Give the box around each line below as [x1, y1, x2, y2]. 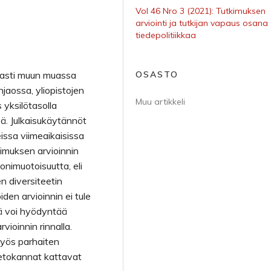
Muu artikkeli [135, 96, 185, 107]
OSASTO [135, 69, 178, 80]
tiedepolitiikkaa [135, 30, 196, 41]
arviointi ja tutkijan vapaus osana [135, 18, 268, 28]
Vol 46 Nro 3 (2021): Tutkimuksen [135, 5, 266, 16]
